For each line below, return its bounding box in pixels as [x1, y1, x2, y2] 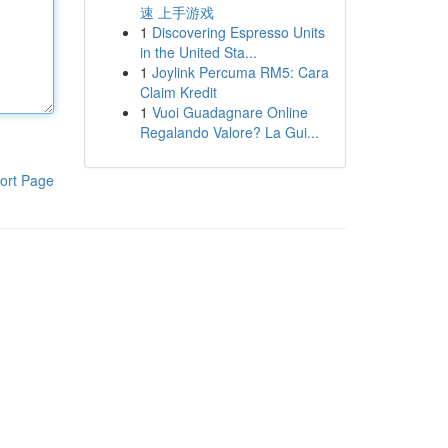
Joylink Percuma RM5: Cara [151, 62, 329, 82]
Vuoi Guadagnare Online [151, 102, 308, 122]
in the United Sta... [139, 42, 257, 62]
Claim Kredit [139, 82, 217, 102]
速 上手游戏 [139, 2, 214, 22]
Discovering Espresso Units [151, 22, 325, 42]
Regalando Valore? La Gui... [139, 122, 319, 142]
